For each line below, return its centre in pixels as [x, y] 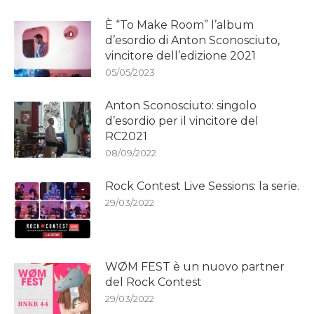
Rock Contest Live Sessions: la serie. [202, 186]
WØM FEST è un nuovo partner [195, 267]
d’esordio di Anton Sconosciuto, [192, 41]
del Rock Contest [153, 282]
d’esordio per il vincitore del [182, 121]
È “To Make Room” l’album [179, 25]
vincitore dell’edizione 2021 [180, 56]
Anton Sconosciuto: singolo [181, 106]
